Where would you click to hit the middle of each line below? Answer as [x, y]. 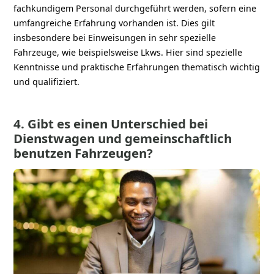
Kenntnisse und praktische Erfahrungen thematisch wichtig [137, 67]
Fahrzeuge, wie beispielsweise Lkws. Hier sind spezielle [128, 52]
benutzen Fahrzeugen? [83, 153]
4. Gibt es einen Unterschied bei [111, 123]
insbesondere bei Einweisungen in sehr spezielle [115, 37]
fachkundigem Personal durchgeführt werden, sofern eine [135, 8]
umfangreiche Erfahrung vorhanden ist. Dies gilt [114, 23]
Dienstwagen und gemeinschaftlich [123, 138]
